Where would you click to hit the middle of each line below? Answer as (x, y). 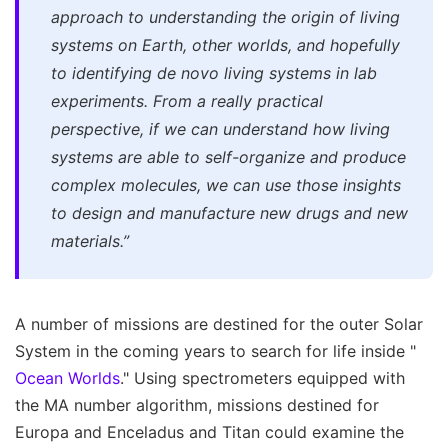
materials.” (90, 241)
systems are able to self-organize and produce (228, 157)
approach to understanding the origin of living (225, 17)
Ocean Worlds (67, 378)
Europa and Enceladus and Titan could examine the (209, 432)
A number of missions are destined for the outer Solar (219, 324)
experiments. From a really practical (187, 101)
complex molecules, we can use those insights (226, 185)
